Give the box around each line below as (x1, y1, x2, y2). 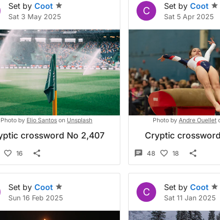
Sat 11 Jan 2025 (164, 193, 216, 202)
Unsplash (67, 116, 93, 124)
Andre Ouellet (178, 116, 217, 124)
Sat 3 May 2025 (8, 12, 61, 21)
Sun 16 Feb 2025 (8, 193, 63, 202)
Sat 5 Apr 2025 (164, 12, 214, 21)
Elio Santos (27, 116, 57, 124)
